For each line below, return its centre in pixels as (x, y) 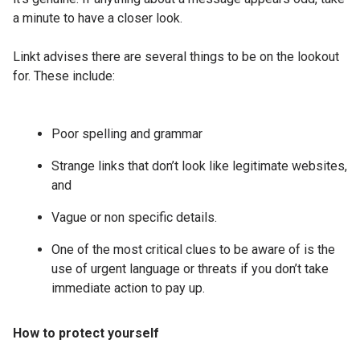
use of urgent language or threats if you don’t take (190, 268)
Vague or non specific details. (134, 217)
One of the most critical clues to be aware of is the (193, 249)
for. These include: (64, 76)
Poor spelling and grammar (127, 133)
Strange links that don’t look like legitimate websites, (199, 166)
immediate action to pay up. (129, 288)
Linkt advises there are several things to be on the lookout (176, 56)
